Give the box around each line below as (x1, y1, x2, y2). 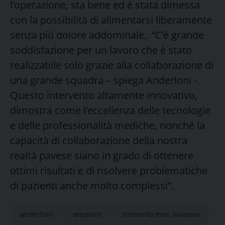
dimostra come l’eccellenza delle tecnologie (10, 103, 210, 117)
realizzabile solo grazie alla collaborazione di (10, 58, 213, 72)
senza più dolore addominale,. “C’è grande (10, 28, 204, 42)
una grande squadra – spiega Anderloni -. (10, 73, 199, 87)
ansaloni (73, 209, 101, 219)
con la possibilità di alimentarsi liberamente (10, 13, 212, 27)
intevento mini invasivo (122, 209, 199, 219)
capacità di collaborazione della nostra (10, 133, 187, 147)
